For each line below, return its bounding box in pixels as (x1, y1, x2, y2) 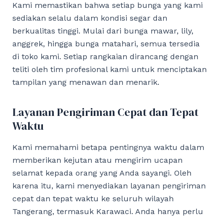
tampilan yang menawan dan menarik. (12, 77, 159, 87)
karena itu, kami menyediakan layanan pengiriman (12, 181, 206, 190)
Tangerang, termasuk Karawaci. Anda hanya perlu (12, 206, 203, 216)
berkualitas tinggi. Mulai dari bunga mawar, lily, (12, 26, 193, 36)
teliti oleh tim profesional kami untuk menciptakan (12, 65, 207, 74)
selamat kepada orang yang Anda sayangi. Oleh (12, 168, 191, 178)
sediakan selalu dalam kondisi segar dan (12, 13, 167, 23)
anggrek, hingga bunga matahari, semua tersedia (12, 39, 200, 49)
